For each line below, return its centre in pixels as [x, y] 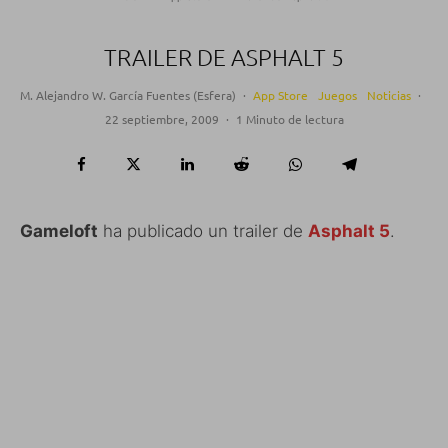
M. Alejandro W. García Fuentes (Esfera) [128, 94]
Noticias [389, 94]
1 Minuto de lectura [289, 118]
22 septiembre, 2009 [161, 118]
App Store [280, 94]
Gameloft [59, 230]
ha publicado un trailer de [203, 230]
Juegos [337, 94]
